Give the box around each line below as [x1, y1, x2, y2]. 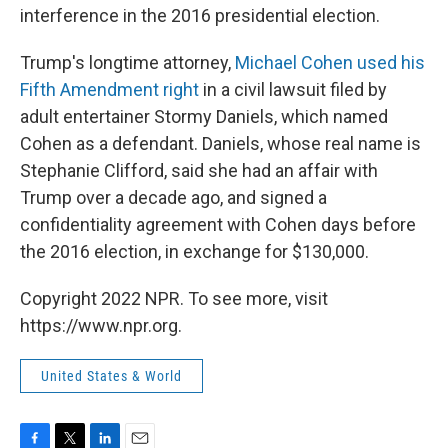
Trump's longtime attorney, [20, 52, 235, 73]
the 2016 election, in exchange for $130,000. [20, 241, 369, 262]
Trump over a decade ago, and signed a [20, 187, 327, 208]
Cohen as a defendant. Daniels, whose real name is [20, 133, 421, 154]
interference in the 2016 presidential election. [20, 5, 380, 26]
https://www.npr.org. [20, 315, 182, 336]
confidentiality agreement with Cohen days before [20, 214, 416, 235]
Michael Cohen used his [235, 52, 425, 73]
